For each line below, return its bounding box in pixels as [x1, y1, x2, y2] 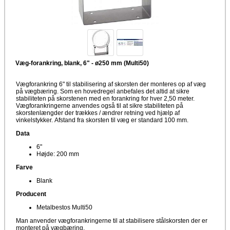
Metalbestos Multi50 [36, 203, 92, 211]
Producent [16, 190, 46, 198]
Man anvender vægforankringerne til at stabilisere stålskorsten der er [16, 217, 207, 224]
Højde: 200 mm [36, 150, 79, 158]
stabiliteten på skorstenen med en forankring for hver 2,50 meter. [16, 94, 195, 102]
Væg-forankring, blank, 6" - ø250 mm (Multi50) [15, 59, 149, 67]
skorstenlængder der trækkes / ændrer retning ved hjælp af [16, 109, 180, 117]
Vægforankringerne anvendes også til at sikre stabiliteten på [16, 102, 183, 109]
